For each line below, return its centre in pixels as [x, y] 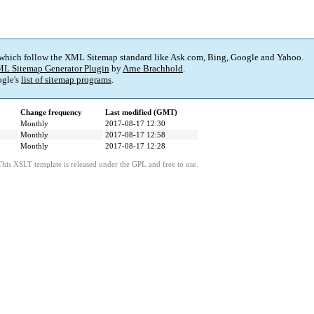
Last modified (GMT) [141, 112]
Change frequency [51, 112]
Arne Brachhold [153, 69]
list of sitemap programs [66, 80]
